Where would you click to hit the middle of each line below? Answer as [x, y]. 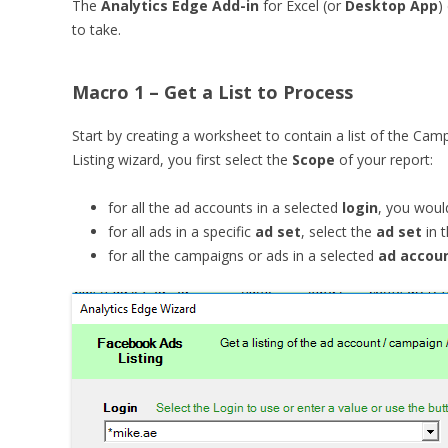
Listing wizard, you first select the [182, 159]
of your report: [384, 159]
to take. [96, 29]
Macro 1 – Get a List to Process [212, 92]
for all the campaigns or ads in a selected [243, 255]
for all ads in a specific [181, 231]
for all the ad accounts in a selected [225, 207]
